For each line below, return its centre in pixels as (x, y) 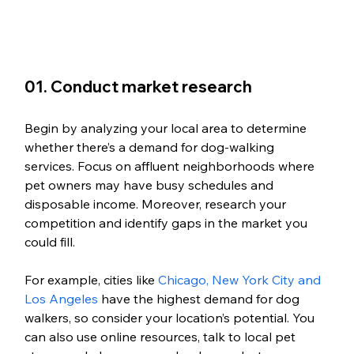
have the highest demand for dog (200, 298)
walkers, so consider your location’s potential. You (171, 317)
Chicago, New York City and (241, 279)
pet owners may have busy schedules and (150, 185)
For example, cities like (91, 279)
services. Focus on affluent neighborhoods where (171, 166)
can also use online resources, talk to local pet (161, 336)
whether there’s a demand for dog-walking (151, 147)
